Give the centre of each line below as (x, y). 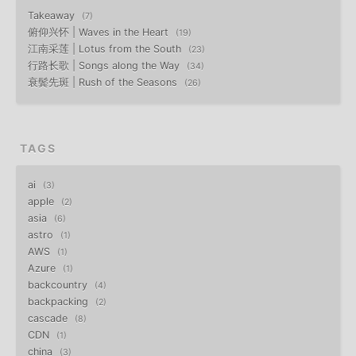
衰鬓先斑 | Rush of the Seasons (104, 82)
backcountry (59, 284)
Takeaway (53, 15)
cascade (49, 318)
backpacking (60, 301)
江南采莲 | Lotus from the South (106, 48)
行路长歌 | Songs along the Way (105, 65)
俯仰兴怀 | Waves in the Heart (100, 32)
